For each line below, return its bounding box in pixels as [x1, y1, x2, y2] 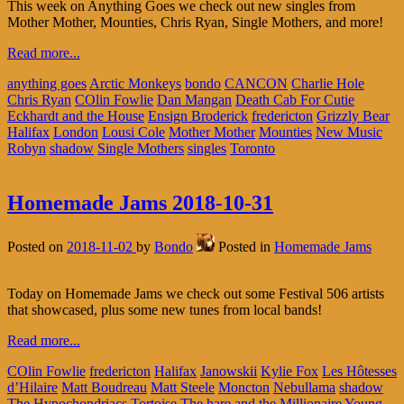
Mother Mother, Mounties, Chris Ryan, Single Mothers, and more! [7, 14, 383, 30]
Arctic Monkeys [89, 75, 181, 91]
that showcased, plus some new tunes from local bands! [7, 301, 322, 317]
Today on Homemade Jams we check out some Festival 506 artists [7, 285, 384, 301]
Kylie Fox [261, 363, 318, 379]
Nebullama [273, 379, 335, 395]
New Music [316, 124, 382, 140]
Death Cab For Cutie [235, 91, 354, 107]
